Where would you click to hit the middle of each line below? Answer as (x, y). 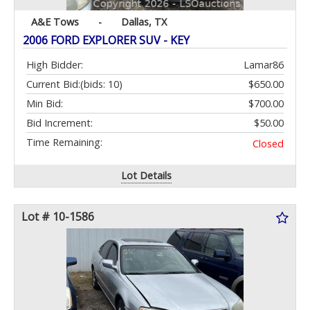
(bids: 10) (101, 84)
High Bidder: (55, 65)
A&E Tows (55, 22)
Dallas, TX (144, 22)
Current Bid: (53, 84)
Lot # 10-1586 (58, 217)
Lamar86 (264, 65)
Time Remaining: (64, 143)
